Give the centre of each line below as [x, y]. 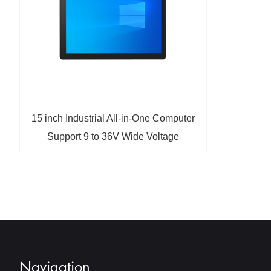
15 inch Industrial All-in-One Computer [113, 118]
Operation [113, 154]
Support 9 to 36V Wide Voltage [113, 136]
